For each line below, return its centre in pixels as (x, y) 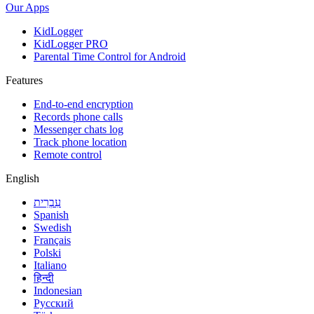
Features (24, 81)
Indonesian (58, 291)
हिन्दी (44, 278)
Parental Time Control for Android (110, 57)
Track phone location (80, 142)
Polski (47, 253)
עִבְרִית (47, 203)
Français (52, 240)
